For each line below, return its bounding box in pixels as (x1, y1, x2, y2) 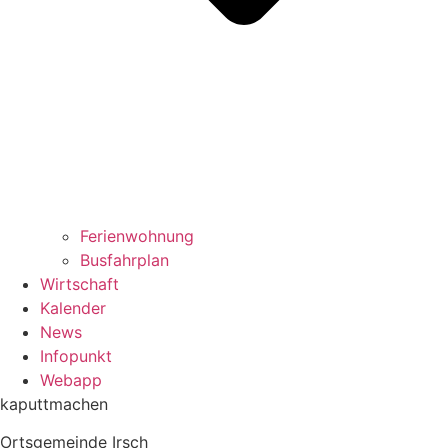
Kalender (40, 297, 106, 318)
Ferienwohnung (80, 225, 194, 246)
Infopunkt (40, 345, 112, 366)
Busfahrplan (80, 249, 169, 270)
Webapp (40, 369, 102, 390)
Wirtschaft (40, 273, 119, 294)
